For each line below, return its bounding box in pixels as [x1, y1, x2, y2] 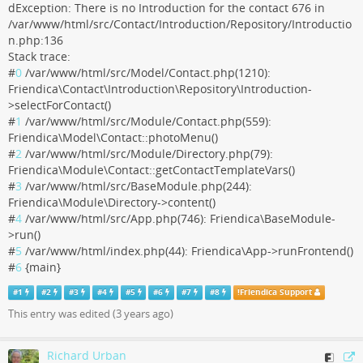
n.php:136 [8, 32, 63, 48]
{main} [22, 259, 61, 275]
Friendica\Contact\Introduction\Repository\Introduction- [8, 81, 312, 96]
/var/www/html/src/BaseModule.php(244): [22, 178, 252, 194]
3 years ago [116, 306, 170, 321]
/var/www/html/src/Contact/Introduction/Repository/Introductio [8, 16, 352, 32]
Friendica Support [240, 287, 313, 297]
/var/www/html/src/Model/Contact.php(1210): [22, 65, 271, 80]
